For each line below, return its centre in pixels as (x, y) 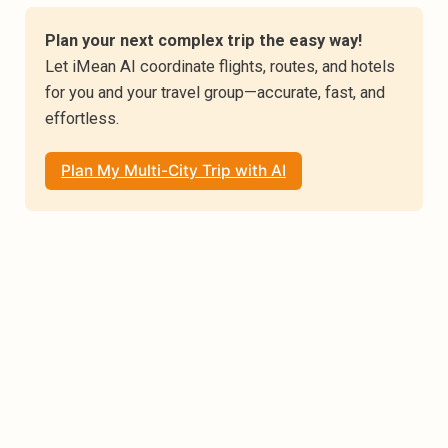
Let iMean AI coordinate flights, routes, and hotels (220, 66)
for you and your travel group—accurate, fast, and (215, 92)
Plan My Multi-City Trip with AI (173, 171)
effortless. (82, 118)
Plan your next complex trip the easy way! (204, 40)
